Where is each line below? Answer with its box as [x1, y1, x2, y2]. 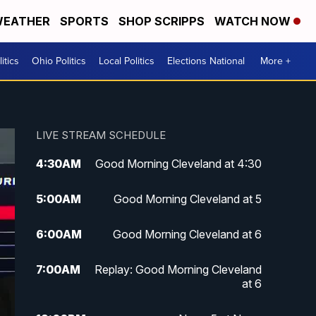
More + [260, 54, 291, 68]
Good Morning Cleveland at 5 [113, 192, 262, 207]
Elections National [167, 54, 245, 68]
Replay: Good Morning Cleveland [94, 262, 262, 277]
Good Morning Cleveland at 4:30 [95, 157, 262, 171]
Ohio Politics [32, 54, 86, 68]
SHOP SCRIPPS [119, 14, 205, 28]
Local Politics [99, 54, 154, 68]
